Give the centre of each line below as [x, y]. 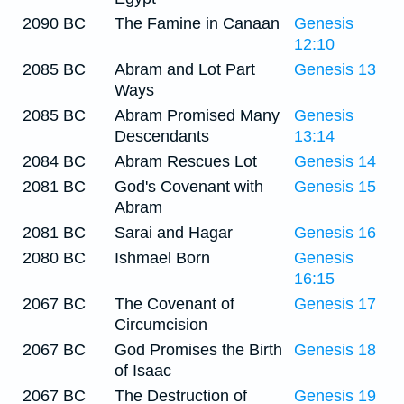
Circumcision [161, 325]
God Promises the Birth [198, 350]
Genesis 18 [335, 350]
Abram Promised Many [197, 115]
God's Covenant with [189, 187]
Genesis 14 [335, 161]
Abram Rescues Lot [186, 161]
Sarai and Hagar [174, 233]
